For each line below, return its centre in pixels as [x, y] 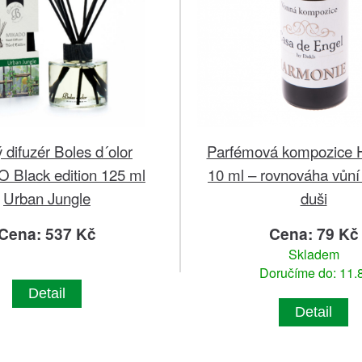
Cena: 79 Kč [314, 234]
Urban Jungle [47, 198]
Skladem [314, 255]
